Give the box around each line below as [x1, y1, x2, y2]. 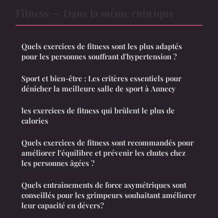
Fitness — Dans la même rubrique [16, 5, 174, 19]
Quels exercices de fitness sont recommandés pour [21, 137, 194, 147]
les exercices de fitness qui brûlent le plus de [21, 105, 175, 115]
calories [21, 115, 48, 126]
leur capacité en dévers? [21, 200, 104, 210]
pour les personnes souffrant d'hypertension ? [21, 51, 177, 61]
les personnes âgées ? [21, 158, 94, 168]
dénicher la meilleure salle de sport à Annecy [21, 83, 176, 93]
